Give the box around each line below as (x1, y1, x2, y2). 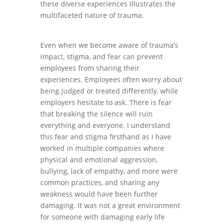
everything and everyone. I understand (40, 120, 170, 130)
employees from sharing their (40, 63, 139, 73)
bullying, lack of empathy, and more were (40, 166, 178, 176)
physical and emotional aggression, (40, 155, 158, 164)
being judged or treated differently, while (40, 86, 178, 96)
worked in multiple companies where (40, 143, 164, 153)
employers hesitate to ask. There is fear (40, 98, 172, 107)
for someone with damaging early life (40, 212, 165, 222)
